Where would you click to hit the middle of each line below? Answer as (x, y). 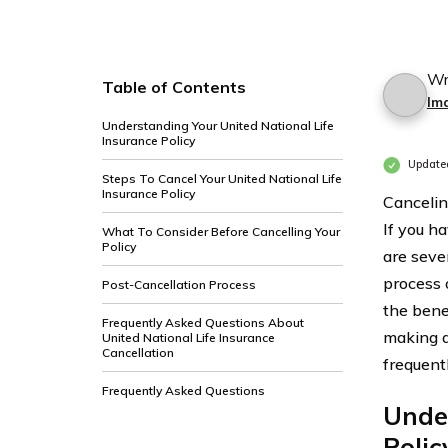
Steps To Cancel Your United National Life (222, 178)
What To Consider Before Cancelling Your (221, 231)
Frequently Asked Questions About (203, 322)
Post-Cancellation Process (179, 284)
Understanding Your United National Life (218, 125)
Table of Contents (174, 87)
